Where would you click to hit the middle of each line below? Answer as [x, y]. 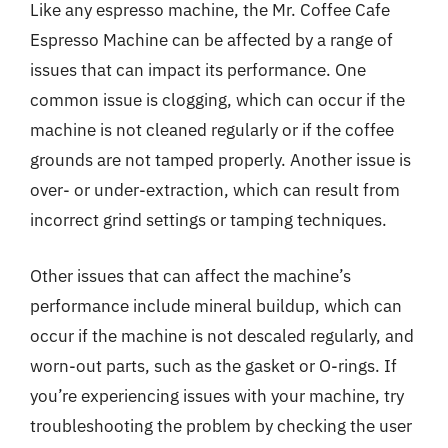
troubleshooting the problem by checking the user [221, 425]
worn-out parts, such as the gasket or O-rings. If [213, 365]
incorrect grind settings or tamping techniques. [208, 220]
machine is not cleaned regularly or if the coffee [212, 130]
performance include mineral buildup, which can [216, 305]
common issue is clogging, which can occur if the [217, 100]
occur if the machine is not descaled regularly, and [222, 335]
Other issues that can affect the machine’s [190, 275]
